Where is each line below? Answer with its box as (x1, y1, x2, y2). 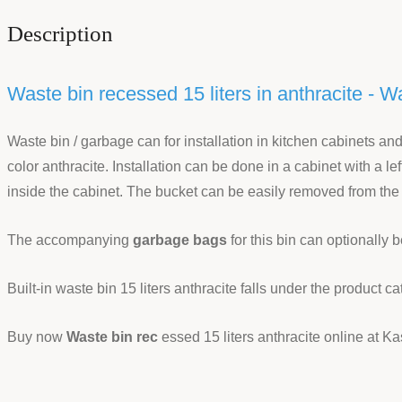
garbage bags (133, 232, 227, 248)
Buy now (7, 328, 66, 345)
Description (7, 22, 113, 46)
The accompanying (7, 232, 133, 248)
